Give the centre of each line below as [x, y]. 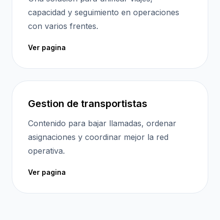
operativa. [46, 151]
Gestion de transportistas [88, 104]
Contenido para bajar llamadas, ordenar [102, 123]
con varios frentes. [63, 26]
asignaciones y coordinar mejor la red [98, 137]
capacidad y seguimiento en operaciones [104, 12]
